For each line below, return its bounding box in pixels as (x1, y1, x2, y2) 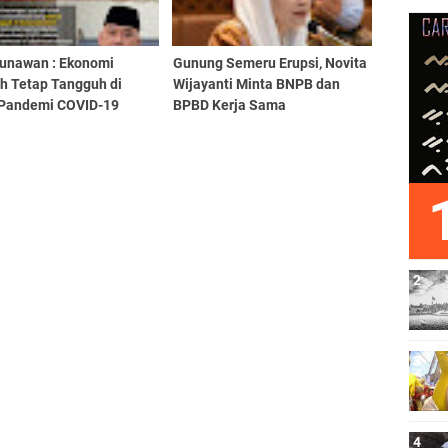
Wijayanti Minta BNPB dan (172, 76, 340, 92)
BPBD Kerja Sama (172, 97, 286, 113)
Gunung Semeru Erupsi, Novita (172, 55, 367, 71)
